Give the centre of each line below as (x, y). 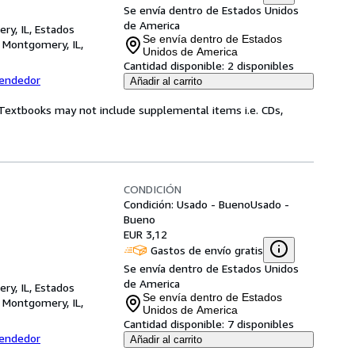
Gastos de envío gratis (207, 250)
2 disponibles (261, 65)
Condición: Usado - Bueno (187, 204)
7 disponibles (261, 324)
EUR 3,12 (145, 234)
